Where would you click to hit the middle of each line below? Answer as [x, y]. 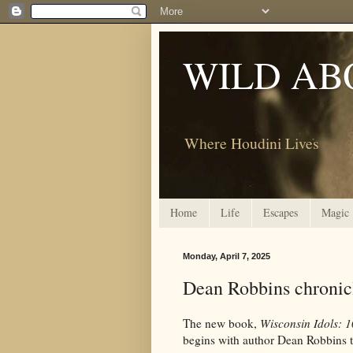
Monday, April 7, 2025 [227, 256]
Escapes [281, 213]
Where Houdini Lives [252, 143]
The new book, [221, 323]
